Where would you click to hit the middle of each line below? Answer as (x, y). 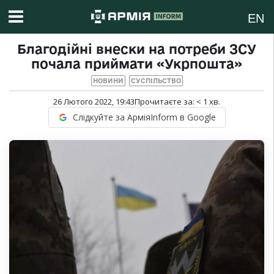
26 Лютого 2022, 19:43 (94, 102)
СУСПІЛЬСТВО (156, 81)
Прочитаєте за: (165, 102)
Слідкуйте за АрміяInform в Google (144, 117)
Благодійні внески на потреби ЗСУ (137, 49)
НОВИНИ (108, 81)
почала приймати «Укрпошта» (137, 64)
